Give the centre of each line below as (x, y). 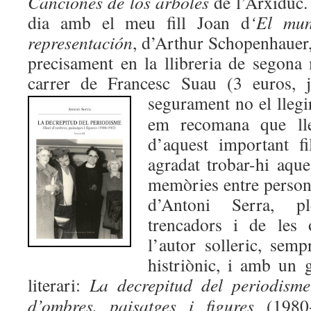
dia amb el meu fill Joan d (139, 22)
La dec (116, 285)
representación (80, 42)
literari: (59, 285)
